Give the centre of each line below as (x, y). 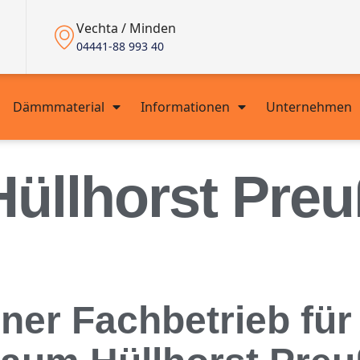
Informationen (185, 107)
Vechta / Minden (126, 28)
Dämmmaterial (58, 107)
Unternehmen (309, 107)
